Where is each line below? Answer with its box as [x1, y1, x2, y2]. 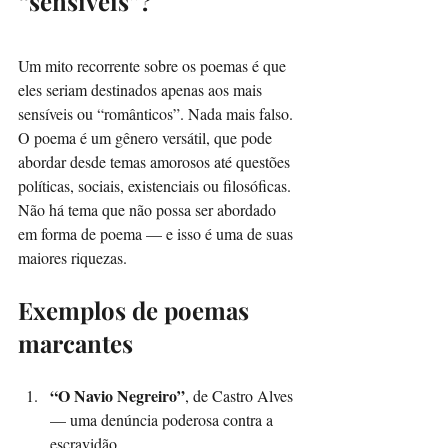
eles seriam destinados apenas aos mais [18, 78, 266, 100]
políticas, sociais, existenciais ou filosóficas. [18, 174, 295, 196]
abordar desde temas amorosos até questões [18, 150, 294, 172]
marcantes [18, 326, 133, 359]
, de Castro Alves [185, 384, 297, 406]
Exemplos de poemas [18, 293, 255, 326]
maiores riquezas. [18, 246, 127, 268]
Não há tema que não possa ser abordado [18, 198, 280, 220]
